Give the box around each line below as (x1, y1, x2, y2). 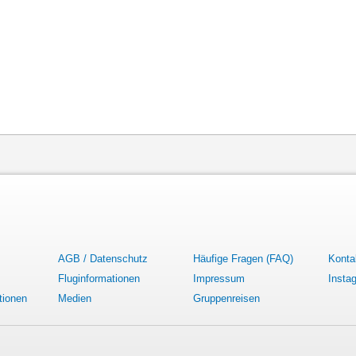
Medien (58, 292, 91, 304)
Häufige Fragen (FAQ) (193, 253, 293, 265)
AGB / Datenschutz (58, 253, 148, 265)
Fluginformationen (58, 273, 140, 284)
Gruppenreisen (193, 292, 260, 304)
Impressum (193, 273, 245, 284)
